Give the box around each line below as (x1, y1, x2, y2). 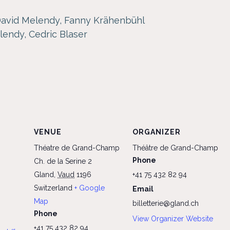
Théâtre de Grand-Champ (132, 144, 218, 152)
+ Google (74, 184, 105, 193)
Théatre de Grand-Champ (34, 144, 120, 152)
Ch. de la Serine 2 (34, 157, 92, 166)
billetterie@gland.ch (132, 199, 199, 208)
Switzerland (34, 184, 72, 193)
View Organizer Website (132, 215, 213, 223)
